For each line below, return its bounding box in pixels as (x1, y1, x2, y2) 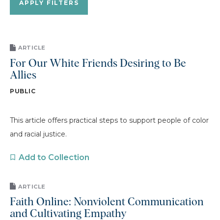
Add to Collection (19, 152, 89, 162)
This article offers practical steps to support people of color (10, 115, 209, 125)
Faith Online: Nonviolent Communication (10, 197, 204, 208)
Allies (10, 70, 36, 81)
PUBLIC (10, 87, 36, 95)
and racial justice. (10, 129, 67, 138)
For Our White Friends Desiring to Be (10, 58, 186, 69)
